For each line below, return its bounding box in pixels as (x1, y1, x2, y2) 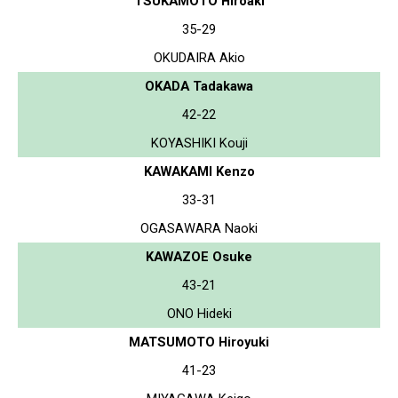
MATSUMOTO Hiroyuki (129, 333, 269, 350)
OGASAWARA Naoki (140, 219, 258, 236)
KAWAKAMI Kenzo (143, 163, 255, 179)
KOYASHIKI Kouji (150, 134, 248, 151)
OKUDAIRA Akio (153, 49, 245, 66)
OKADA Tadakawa (145, 77, 253, 94)
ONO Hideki (166, 305, 232, 322)
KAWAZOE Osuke (146, 248, 252, 265)
